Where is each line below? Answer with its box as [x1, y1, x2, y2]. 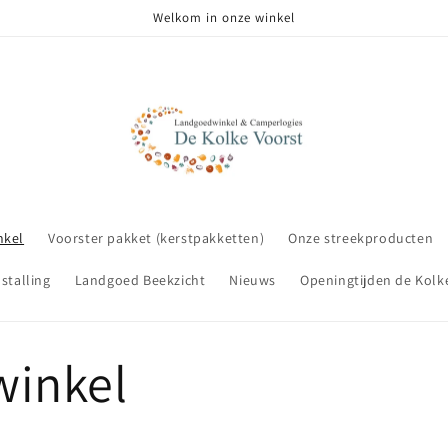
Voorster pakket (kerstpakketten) [48, 229, 265, 248]
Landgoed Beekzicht [74, 271, 206, 290]
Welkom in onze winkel [153, 9, 295, 26]
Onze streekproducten [288, 229, 434, 248]
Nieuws [229, 271, 276, 290]
